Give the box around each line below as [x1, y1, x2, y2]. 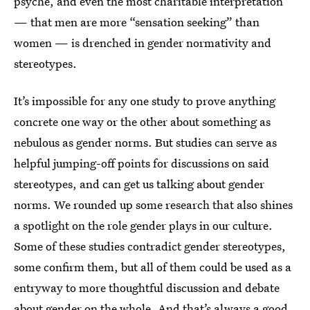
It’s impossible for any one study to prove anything [14, 93, 275, 109]
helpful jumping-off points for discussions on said [14, 155, 269, 171]
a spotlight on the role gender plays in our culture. [14, 217, 273, 233]
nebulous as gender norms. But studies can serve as [14, 134, 277, 150]
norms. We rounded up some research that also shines [14, 197, 293, 212]
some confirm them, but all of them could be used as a [14, 259, 291, 275]
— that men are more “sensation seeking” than [14, 14, 259, 30]
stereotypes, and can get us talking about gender [14, 176, 264, 192]
